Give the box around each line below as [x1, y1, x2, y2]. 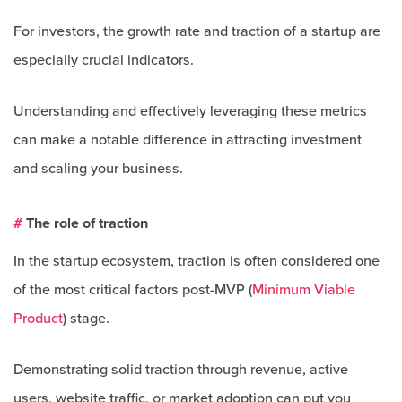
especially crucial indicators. [13, 51, 194, 69]
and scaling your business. [13, 160, 183, 178]
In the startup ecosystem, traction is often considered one [13, 252, 380, 270]
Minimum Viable [252, 281, 355, 299]
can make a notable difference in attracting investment [13, 131, 362, 149]
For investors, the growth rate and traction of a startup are [13, 22, 380, 40]
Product [13, 310, 63, 328]
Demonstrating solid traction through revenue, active [13, 361, 348, 379]
